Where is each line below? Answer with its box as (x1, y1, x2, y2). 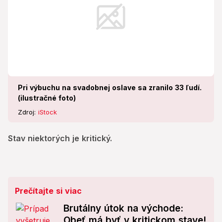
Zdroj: (18, 108, 38, 116)
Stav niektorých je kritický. (8, 133, 112, 144)
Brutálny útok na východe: (63, 203, 183, 215)
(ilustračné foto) (18, 94, 76, 103)
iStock (38, 108, 57, 116)
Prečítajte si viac (15, 186, 82, 196)
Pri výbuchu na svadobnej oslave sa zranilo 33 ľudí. (18, 83, 202, 92)
